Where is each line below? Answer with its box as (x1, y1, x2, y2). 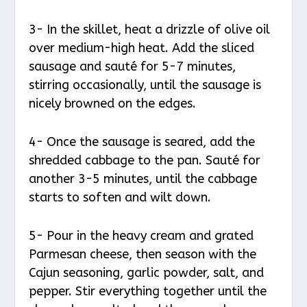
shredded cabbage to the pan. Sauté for (29, 153, 261, 169)
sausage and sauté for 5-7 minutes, (29, 59, 236, 75)
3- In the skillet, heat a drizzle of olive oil (29, 22, 271, 38)
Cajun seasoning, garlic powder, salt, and (29, 265, 265, 280)
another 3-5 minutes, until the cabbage (29, 171, 258, 187)
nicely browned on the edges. (29, 96, 197, 112)
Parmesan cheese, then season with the (29, 246, 257, 262)
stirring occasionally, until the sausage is (29, 77, 262, 93)
